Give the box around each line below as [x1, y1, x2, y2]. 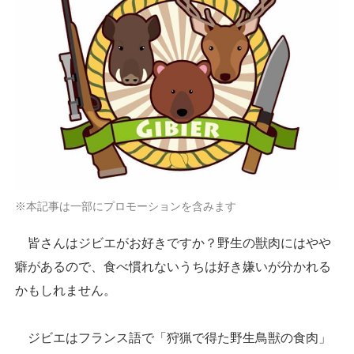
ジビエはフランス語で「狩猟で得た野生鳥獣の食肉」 [15, 331, 331, 345]
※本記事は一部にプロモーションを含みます [15, 201, 236, 213]
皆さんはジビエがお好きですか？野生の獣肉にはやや [15, 236, 331, 250]
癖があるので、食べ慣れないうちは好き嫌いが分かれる [15, 260, 331, 274]
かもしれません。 [15, 284, 116, 298]
